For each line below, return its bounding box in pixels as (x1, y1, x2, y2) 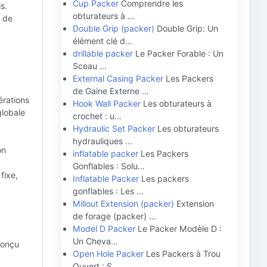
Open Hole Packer (73, 249, 144, 259)
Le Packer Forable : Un (133, 48, 223, 58)
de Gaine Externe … (73, 86, 149, 96)
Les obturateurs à (141, 98, 212, 108)
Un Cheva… (73, 236, 118, 246)
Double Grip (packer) (73, 23, 154, 33)
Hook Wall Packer (73, 98, 141, 108)
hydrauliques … (73, 136, 132, 146)
